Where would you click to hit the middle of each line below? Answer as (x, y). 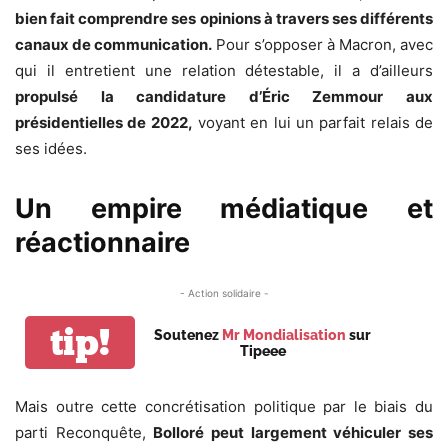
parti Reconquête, (84, 433)
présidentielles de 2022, (104, 123)
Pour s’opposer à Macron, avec (322, 45)
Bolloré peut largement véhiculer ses (293, 433)
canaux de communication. (113, 45)
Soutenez (188, 334)
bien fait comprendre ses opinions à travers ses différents (224, 19)
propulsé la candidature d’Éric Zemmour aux (224, 97)
